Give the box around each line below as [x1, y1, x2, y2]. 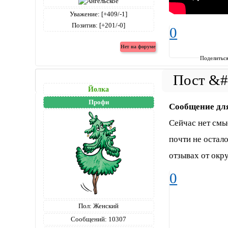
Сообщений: [71, 215, 107, 223]
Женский [92, 202, 119, 210]
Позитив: [72, 21, 98, 29]
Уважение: [70, 10, 100, 18]
